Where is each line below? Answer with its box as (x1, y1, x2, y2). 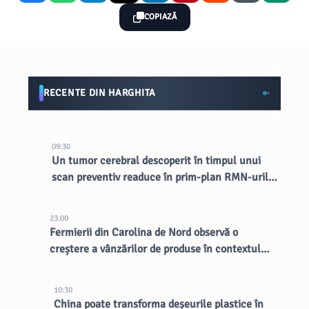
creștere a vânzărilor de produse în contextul (49, 242, 261, 256)
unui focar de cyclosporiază (49, 259, 178, 272)
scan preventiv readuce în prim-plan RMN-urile (52, 170, 275, 184)
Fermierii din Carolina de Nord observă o (49, 226, 238, 239)
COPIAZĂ (143, 12, 177, 22)
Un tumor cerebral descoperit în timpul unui (52, 154, 261, 168)
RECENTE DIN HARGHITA (43, 87, 156, 99)
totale (52, 187, 81, 201)
